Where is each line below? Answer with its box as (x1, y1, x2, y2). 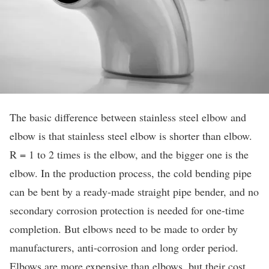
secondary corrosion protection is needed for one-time (10, 203, 244, 217)
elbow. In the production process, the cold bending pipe (10, 166, 252, 180)
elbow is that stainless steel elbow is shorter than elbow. (10, 128, 252, 143)
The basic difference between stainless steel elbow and (10, 110, 246, 124)
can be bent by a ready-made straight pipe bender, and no (10, 184, 259, 199)
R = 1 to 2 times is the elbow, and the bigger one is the (10, 147, 249, 162)
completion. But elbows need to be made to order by (10, 222, 238, 236)
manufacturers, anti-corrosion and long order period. (10, 240, 238, 255)
